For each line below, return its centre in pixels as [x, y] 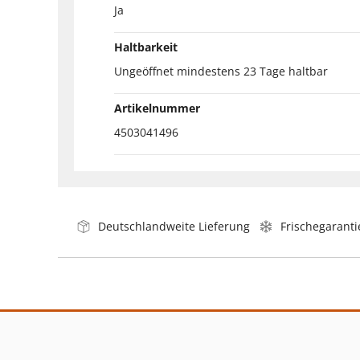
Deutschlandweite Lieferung [174, 226]
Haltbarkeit [146, 47]
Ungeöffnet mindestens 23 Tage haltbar [221, 71]
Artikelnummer [157, 108]
